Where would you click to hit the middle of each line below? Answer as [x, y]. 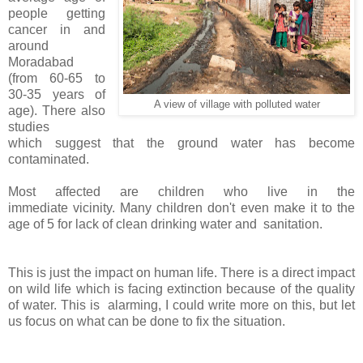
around [28, 45]
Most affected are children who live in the [181, 191]
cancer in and [57, 29]
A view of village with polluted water [237, 104]
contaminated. [49, 159]
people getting [57, 13]
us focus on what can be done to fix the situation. [147, 321]
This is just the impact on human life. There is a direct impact [181, 272]
